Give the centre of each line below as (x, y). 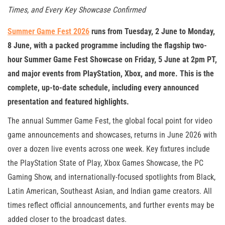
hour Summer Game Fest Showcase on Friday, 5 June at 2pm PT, (112, 60)
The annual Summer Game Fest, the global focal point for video (110, 121)
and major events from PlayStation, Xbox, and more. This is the (111, 74)
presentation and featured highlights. (68, 102)
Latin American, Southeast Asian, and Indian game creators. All (110, 191)
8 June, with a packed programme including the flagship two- (107, 46)
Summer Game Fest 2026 (48, 32)
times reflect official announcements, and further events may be (111, 205)
